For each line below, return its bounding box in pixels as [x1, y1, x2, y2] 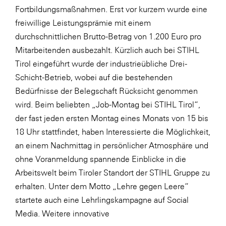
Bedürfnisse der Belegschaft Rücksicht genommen [15, 86, 198, 95]
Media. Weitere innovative [15, 208, 109, 218]
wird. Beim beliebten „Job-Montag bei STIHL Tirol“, [15, 99, 200, 109]
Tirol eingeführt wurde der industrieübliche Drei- [15, 59, 187, 68]
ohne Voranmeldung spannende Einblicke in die [15, 154, 186, 163]
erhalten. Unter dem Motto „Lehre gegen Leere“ [15, 181, 189, 191]
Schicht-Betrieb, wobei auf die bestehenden [15, 72, 173, 82]
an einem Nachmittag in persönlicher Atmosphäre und [15, 140, 208, 150]
